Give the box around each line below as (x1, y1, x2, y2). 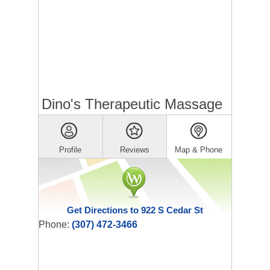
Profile (59, 145, 82, 154)
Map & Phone (175, 145, 223, 154)
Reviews (119, 145, 149, 154)
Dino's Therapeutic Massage (42, 96, 222, 112)
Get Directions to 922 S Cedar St (67, 205, 203, 215)
